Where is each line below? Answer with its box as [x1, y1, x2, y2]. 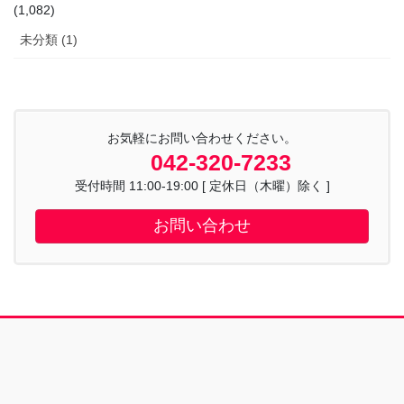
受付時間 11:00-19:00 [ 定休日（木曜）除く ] [74, 178, 330, 193]
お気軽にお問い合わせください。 [107, 130, 297, 145]
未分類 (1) [20, 32, 78, 47]
